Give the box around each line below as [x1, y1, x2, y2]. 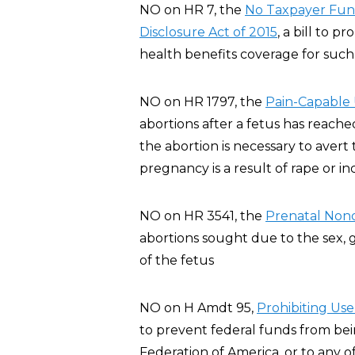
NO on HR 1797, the [139, 94, 265, 109]
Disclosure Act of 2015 [139, 25, 277, 40]
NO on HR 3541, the [139, 208, 265, 223]
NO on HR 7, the [139, 2, 245, 17]
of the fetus [139, 253, 214, 268]
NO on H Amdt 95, [139, 300, 257, 315]
